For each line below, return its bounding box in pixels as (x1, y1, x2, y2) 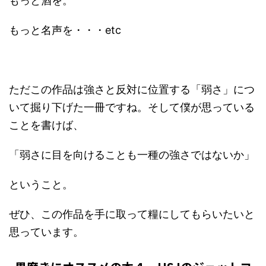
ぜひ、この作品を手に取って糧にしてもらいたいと (9, 208, 255, 220)
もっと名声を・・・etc (9, 24, 121, 36)
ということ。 (9, 178, 73, 191)
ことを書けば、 (9, 119, 84, 131)
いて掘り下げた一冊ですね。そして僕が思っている (9, 101, 255, 113)
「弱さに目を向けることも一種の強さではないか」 (9, 148, 255, 161)
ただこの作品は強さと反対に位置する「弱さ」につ (9, 83, 255, 96)
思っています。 (9, 226, 84, 238)
